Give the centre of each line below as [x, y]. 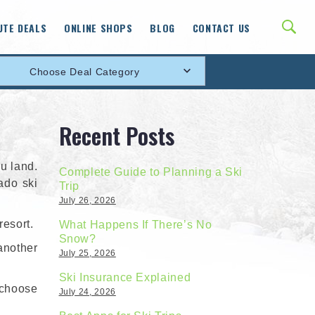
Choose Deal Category [84, 71]
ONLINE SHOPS [98, 27]
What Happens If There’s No [135, 224]
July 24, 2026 [87, 291]
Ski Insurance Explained [125, 277]
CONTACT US [221, 27]
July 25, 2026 [87, 253]
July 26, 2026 [87, 200]
